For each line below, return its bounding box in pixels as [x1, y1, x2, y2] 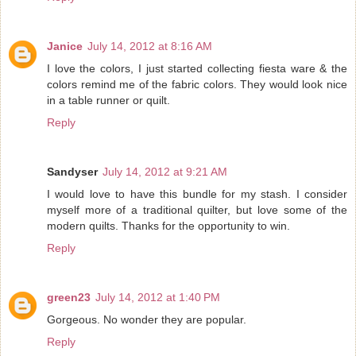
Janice [47, 40, 83, 53]
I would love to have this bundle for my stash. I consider [47, 188, 347, 201]
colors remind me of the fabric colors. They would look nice [47, 78, 347, 91]
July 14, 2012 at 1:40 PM [95, 291, 220, 304]
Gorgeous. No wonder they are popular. [47, 313, 246, 327]
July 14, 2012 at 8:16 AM [87, 40, 212, 53]
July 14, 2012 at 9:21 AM [103, 165, 227, 179]
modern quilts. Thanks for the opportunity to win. [47, 219, 290, 233]
